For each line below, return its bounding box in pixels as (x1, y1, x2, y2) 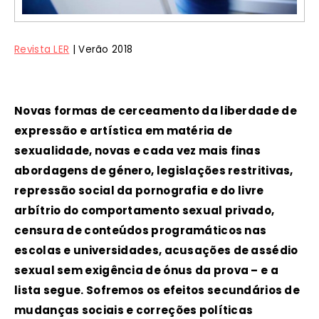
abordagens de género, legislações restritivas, (14, 163, 293, 179)
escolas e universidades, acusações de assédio (14, 243, 298, 258)
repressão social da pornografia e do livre (14, 183, 264, 199)
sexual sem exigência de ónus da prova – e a (14, 263, 278, 278)
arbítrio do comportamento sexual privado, (14, 203, 275, 219)
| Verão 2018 (69, 43, 133, 57)
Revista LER (14, 43, 70, 57)
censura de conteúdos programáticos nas (14, 223, 267, 239)
